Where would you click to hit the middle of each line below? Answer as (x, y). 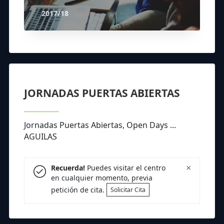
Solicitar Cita (128, 189)
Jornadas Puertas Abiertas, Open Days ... (100, 125)
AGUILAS (40, 136)
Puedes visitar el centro (125, 168)
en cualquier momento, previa (101, 178)
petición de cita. (78, 189)
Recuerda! (68, 168)
